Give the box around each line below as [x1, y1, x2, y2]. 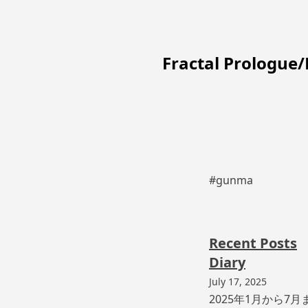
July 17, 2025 [209, 275, 267, 288]
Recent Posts [209, 234, 297, 252]
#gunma [209, 173, 253, 188]
